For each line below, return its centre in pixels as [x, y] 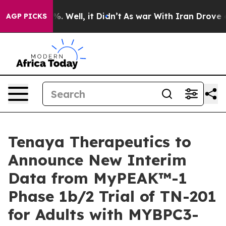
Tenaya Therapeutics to [100, 142]
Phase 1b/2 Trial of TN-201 [112, 196]
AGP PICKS [26, 16]
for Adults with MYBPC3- [103, 214]
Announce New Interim [97, 160]
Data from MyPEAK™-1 [98, 178]
